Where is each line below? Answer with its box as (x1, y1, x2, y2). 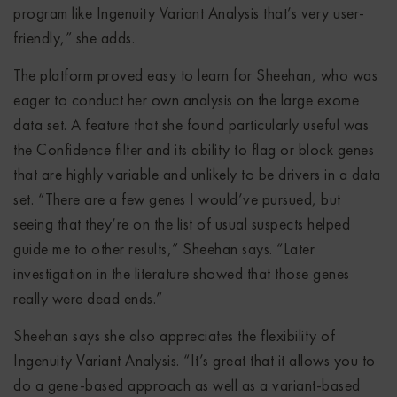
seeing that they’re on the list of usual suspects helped (13, 213, 350, 234)
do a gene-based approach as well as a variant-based (13, 374, 361, 395)
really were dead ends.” (13, 287, 163, 308)
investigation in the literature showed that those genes (13, 262, 350, 284)
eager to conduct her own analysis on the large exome (13, 89, 359, 110)
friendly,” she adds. (13, 27, 135, 48)
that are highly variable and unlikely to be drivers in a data (13, 163, 381, 184)
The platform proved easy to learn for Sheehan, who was (13, 64, 378, 85)
